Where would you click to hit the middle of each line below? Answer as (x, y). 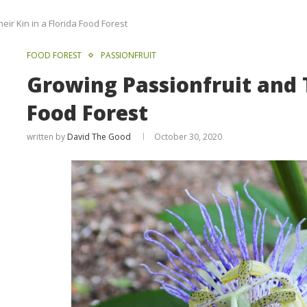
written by (47, 137)
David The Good (99, 137)
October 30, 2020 (188, 137)
